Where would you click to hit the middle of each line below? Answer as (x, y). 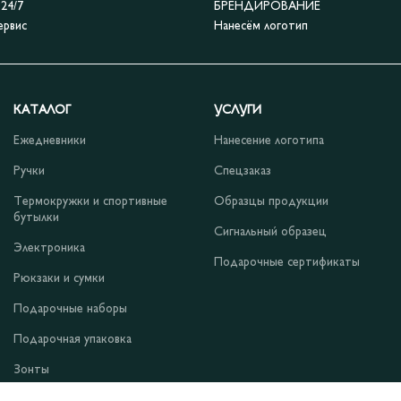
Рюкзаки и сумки (59, 279)
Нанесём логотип (261, 27)
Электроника (49, 249)
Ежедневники (50, 141)
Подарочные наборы (70, 310)
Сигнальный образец (270, 233)
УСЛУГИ (238, 111)
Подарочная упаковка (73, 340)
